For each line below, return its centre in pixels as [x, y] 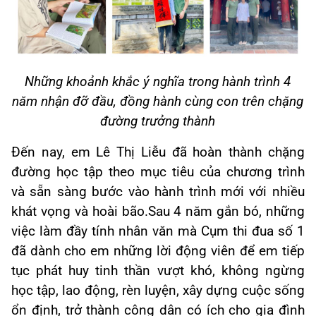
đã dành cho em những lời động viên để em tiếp [158, 251]
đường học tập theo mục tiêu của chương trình [158, 172]
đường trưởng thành [158, 121]
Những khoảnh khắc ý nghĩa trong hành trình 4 [158, 81]
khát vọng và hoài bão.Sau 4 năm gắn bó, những [158, 211]
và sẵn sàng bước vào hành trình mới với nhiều [158, 192]
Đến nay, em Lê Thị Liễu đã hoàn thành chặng [158, 152]
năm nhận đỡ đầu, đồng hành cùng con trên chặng [158, 101]
